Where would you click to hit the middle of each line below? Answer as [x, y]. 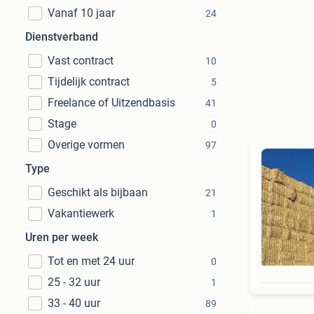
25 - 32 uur [74, 282]
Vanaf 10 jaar [81, 13]
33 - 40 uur [74, 303]
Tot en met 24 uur [91, 261]
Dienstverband [62, 37]
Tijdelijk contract [89, 82]
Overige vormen [86, 145]
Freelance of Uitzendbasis [111, 103]
